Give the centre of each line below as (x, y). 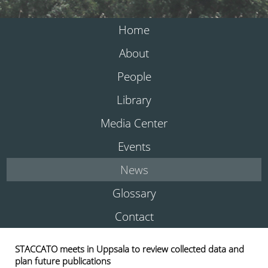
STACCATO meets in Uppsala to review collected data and (130, 249)
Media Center (134, 123)
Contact (134, 217)
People (134, 77)
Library (134, 100)
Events (134, 147)
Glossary (134, 193)
